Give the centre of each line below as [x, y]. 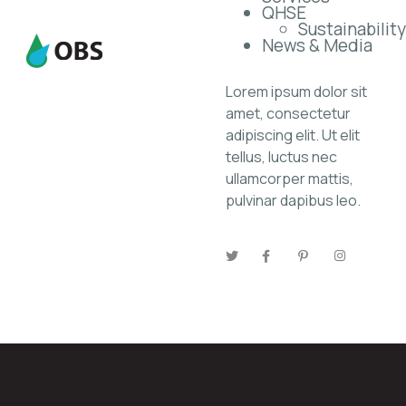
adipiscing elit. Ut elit [293, 135]
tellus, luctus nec [281, 157]
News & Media [317, 46]
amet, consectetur [288, 114]
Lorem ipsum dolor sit [296, 92]
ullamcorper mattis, [290, 179]
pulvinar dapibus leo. [293, 201]
